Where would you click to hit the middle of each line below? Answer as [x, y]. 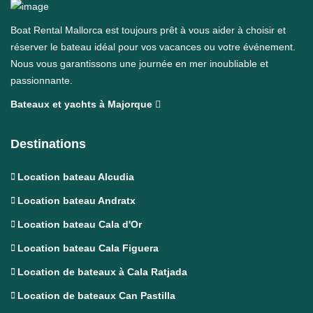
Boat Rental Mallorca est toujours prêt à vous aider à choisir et [148, 30]
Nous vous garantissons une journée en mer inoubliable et [139, 64]
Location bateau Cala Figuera [88, 248]
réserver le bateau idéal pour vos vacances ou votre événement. [153, 47]
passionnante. [42, 81]
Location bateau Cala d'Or [80, 225]
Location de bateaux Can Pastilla [96, 296]
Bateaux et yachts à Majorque [83, 104]
